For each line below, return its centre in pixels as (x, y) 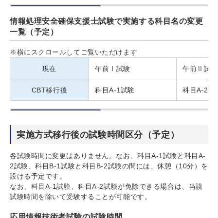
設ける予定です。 (38, 176)
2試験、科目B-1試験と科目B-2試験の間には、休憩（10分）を (109, 166)
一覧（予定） (34, 32)
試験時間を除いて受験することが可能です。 (81, 196)
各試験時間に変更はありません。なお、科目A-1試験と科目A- (108, 155)
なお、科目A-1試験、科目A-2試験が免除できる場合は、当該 (106, 186)
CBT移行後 (49, 90)
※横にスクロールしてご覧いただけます (74, 52)
